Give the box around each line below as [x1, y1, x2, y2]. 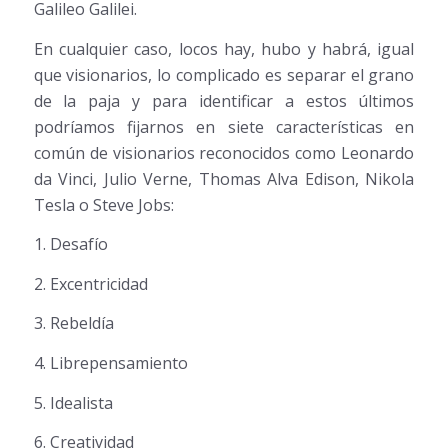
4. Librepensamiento [33, 351, 188, 374]
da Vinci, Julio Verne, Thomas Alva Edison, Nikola [33, 167, 415, 190]
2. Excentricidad [33, 272, 148, 295]
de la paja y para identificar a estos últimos [33, 89, 415, 112]
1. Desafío [33, 233, 108, 256]
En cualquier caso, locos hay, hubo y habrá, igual [33, 37, 415, 60]
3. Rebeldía [33, 312, 114, 335]
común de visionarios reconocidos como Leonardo [33, 141, 415, 164]
